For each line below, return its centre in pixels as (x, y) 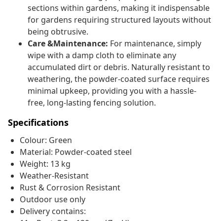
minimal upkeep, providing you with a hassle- (112, 91)
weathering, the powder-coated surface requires (119, 79)
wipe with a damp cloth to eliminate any (102, 55)
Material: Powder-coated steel (76, 152)
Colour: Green (46, 140)
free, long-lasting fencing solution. (92, 103)
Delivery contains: (53, 211)
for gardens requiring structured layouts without (119, 20)
